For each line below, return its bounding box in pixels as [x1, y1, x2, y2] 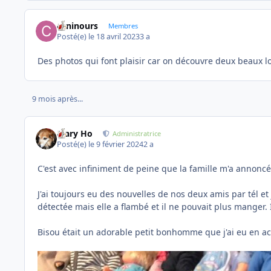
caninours [57, 19, 99, 31]
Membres [108, 21, 138, 30]
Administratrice [113, 128, 162, 138]
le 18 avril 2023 [88, 31, 140, 42]
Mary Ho [57, 127, 93, 139]
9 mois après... [31, 94, 83, 105]
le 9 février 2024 [88, 139, 144, 149]
